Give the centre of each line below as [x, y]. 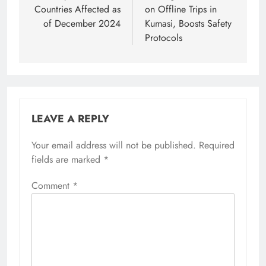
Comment [52, 186]
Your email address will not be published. [114, 145]
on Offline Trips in [181, 9]
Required [217, 145]
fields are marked [67, 160]
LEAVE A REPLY [70, 119]
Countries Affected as [77, 9]
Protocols [164, 38]
